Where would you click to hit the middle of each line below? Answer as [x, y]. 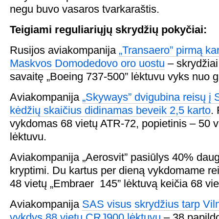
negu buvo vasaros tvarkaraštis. [85, 9]
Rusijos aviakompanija [64, 50]
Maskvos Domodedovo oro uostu [87, 63]
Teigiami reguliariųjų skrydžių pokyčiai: [108, 30]
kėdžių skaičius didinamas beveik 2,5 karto [110, 110]
